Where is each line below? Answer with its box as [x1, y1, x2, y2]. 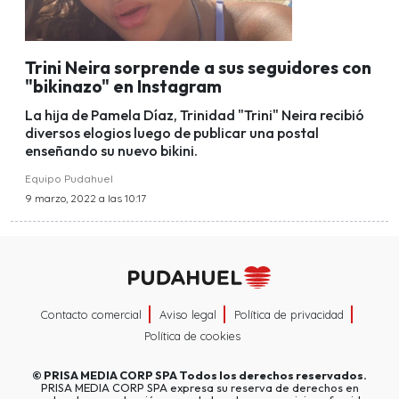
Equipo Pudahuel [25, 172, 113, 186]
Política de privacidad [234, 307, 344, 322]
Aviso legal [159, 307, 216, 322]
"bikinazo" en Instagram [25, 75, 222, 97]
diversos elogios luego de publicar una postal [25, 124, 319, 142]
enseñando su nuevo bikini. [25, 142, 198, 160]
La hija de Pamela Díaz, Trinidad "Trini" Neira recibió [25, 106, 364, 125]
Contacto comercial [41, 307, 142, 322]
